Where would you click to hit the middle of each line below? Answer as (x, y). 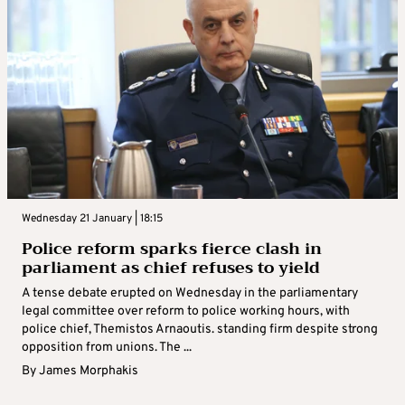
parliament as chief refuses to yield (171, 268)
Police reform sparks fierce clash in (172, 249)
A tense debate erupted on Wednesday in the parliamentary (190, 294)
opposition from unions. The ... (107, 348)
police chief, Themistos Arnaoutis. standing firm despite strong (200, 330)
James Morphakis (89, 372)
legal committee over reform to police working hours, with (186, 312)
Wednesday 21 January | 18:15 (92, 219)
